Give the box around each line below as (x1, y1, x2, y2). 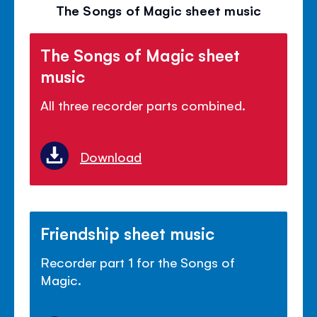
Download (80, 148, 142, 166)
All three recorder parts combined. (40, 96, 246, 113)
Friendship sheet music (40, 222, 215, 244)
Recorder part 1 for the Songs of (40, 253, 236, 271)
